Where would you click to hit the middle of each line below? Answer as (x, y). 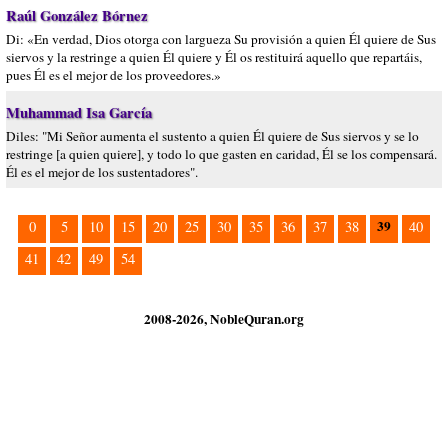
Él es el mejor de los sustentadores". (102, 172)
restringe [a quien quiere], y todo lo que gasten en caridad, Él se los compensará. (221, 154)
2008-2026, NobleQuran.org (224, 319)
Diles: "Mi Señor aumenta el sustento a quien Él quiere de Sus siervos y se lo (212, 136)
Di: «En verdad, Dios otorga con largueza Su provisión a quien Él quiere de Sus (221, 39)
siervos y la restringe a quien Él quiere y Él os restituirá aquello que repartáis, (214, 57)
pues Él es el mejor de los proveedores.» (113, 75)
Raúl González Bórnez (77, 15)
